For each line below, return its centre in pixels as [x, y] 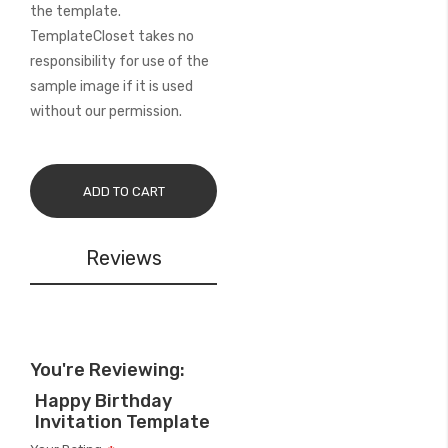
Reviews [123, 258]
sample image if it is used [111, 86]
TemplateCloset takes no [112, 36]
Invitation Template [122, 422]
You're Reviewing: [107, 370]
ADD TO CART [123, 191]
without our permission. [106, 111]
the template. [75, 11]
